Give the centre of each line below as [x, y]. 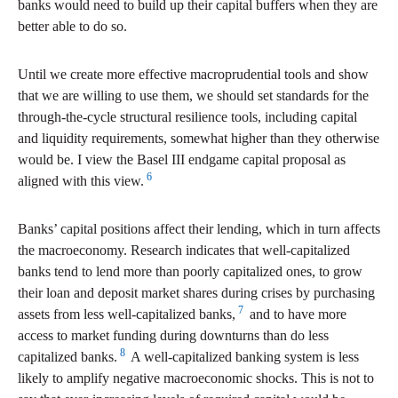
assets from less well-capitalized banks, [127, 314]
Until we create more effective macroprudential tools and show [193, 75]
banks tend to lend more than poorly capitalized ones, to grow [190, 272]
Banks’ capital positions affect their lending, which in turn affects [199, 229]
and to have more [296, 314]
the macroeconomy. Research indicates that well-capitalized [184, 251]
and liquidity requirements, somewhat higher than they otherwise [199, 139]
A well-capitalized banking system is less [243, 357]
